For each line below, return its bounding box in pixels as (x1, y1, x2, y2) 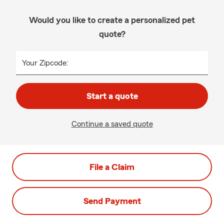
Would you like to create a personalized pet (29, 15, 195, 24)
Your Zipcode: (22, 59, 68, 67)
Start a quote (86, 91, 138, 100)
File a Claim (89, 162, 134, 171)
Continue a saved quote (71, 120, 153, 128)
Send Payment (83, 196, 141, 205)
